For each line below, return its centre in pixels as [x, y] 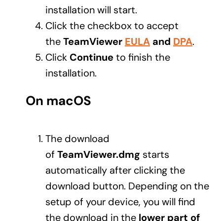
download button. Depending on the [127, 186]
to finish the [143, 57]
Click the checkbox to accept [112, 26]
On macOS [58, 101]
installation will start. [91, 10]
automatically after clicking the [115, 170]
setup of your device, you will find [120, 202]
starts [154, 155]
